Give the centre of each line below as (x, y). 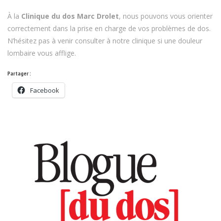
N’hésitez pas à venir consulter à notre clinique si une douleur (105, 40)
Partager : (19, 73)
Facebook (45, 90)
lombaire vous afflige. (42, 53)
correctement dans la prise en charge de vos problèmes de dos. (109, 28)
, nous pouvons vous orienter (166, 16)
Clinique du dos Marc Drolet (70, 16)
